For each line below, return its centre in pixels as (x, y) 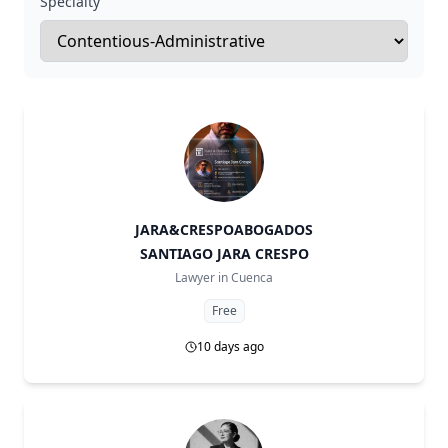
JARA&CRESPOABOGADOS (224, 229)
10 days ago (230, 346)
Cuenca (252, 277)
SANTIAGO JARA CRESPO (224, 253)
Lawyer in (201, 277)
